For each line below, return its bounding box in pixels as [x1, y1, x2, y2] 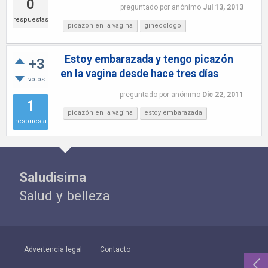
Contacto [100, 245, 130, 254]
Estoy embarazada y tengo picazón [65, 53, 233, 65]
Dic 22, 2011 [202, 90, 243, 99]
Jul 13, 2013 [202, 2, 243, 11]
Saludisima [19, 169, 87, 185]
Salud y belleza [19, 188, 111, 203]
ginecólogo [144, 22, 181, 29]
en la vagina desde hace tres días [60, 68, 218, 80]
